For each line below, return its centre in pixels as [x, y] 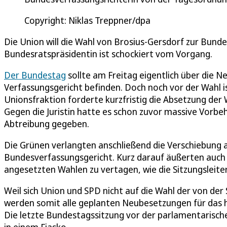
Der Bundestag [35, 75]
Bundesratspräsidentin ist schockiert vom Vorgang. [108, 53]
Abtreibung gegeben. [47, 123]
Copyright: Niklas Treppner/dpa [87, 20]
